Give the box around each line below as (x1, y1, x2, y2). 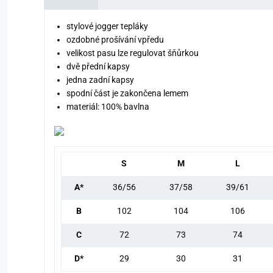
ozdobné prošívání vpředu (66, 35, 164, 45)
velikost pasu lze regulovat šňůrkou (66, 48, 199, 58)
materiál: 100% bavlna (66, 102, 149, 112)
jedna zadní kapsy (66, 75, 134, 85)
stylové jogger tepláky (66, 21, 148, 32)
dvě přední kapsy (66, 62, 130, 72)
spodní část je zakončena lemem (66, 88, 188, 99)
